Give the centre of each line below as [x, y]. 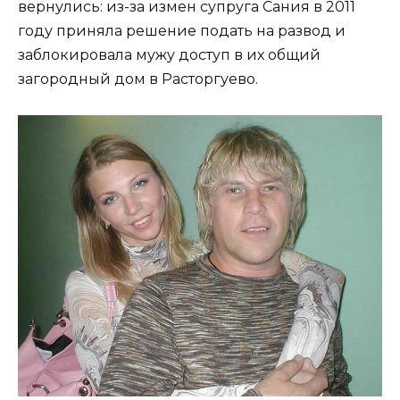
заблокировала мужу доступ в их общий [169, 55]
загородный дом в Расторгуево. [138, 79]
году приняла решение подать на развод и [182, 31]
